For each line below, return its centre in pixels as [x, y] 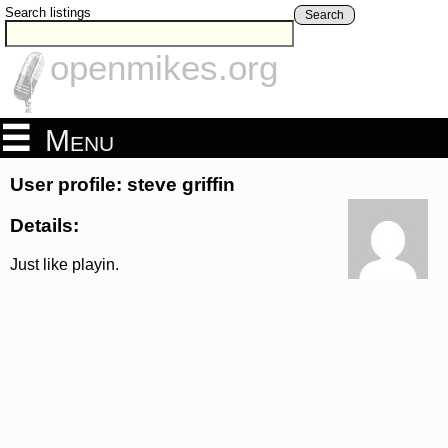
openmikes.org [164, 68]
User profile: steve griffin [122, 185]
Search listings [48, 12]
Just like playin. [64, 264]
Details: [44, 225]
